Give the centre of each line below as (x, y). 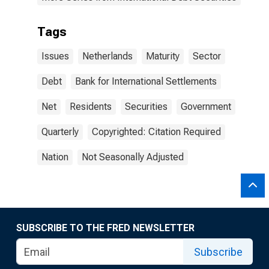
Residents (91, 107)
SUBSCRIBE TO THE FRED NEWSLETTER (105, 228)
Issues (55, 56)
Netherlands (107, 56)
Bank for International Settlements (146, 81)
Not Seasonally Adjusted (133, 157)
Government (206, 107)
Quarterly (60, 132)
